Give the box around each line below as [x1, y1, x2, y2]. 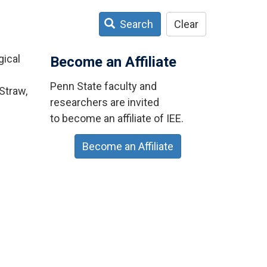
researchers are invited [49, 95, 159, 108]
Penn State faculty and [49, 79, 157, 92]
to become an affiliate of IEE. [49, 111, 184, 125]
